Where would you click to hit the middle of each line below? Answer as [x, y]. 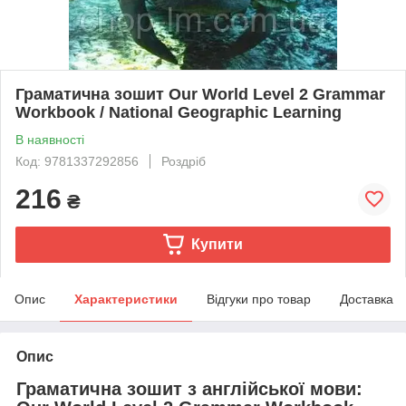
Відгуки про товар [259, 299]
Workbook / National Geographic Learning [179, 112]
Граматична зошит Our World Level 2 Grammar [200, 94]
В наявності [50, 139]
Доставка [367, 299]
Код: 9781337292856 [77, 161]
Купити [217, 244]
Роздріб [184, 161]
